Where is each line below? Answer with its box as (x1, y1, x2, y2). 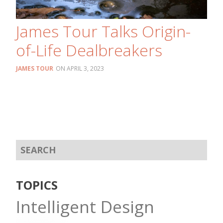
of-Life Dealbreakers (16, 39, 162, 61)
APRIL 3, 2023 (67, 64, 104, 73)
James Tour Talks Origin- (16, 20, 191, 42)
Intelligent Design (16, 195, 154, 218)
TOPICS (16, 176, 58, 193)
